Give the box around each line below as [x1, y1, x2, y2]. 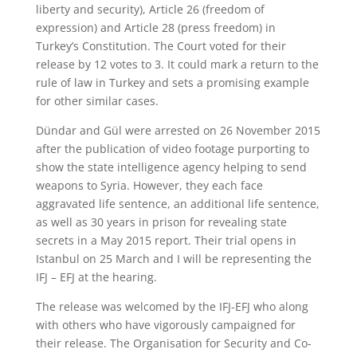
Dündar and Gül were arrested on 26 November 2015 [35, 123, 320, 138]
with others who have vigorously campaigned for [35, 317, 296, 332]
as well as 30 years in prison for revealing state [35, 214, 287, 229]
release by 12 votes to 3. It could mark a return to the [35, 57, 319, 72]
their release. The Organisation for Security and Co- [35, 335, 312, 351]
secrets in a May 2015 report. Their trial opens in [35, 233, 296, 248]
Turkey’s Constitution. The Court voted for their [35, 38, 286, 53]
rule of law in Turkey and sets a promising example [35, 75, 309, 90]
